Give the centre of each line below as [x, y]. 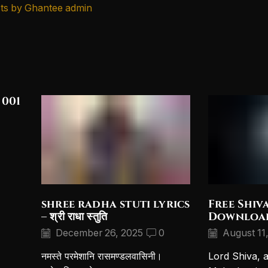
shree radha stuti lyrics [115, 205]
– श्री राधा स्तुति [74, 217]
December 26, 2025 [98, 233]
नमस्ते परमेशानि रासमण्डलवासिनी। [101, 256]
